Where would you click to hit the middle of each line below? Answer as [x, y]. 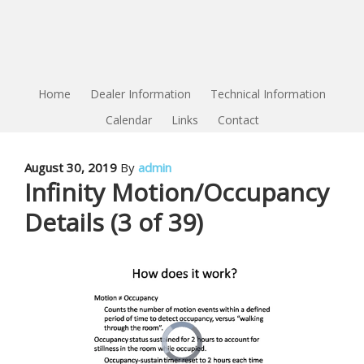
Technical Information [268, 94]
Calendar [128, 120]
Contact [238, 120]
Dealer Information [141, 94]
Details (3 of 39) [114, 222]
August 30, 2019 [71, 167]
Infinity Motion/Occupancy [177, 192]
